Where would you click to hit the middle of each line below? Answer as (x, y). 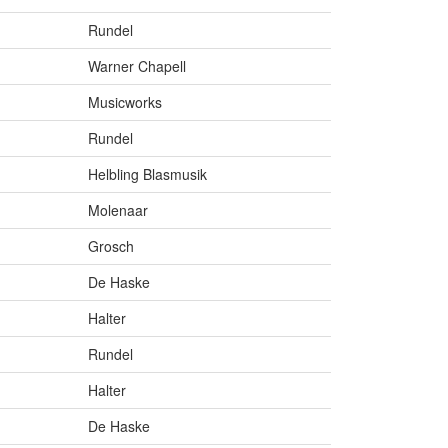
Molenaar (118, 210)
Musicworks (125, 102)
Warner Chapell (137, 66)
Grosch (111, 246)
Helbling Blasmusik (147, 174)
